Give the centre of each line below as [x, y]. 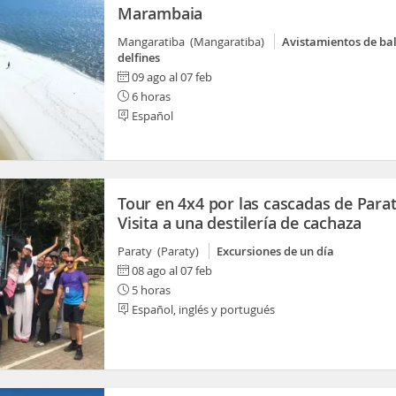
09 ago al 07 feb [172, 77]
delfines [139, 57]
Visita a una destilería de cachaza [240, 223]
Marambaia [160, 13]
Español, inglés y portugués [202, 309]
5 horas [150, 290]
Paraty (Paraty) [161, 251]
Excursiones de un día [275, 251]
